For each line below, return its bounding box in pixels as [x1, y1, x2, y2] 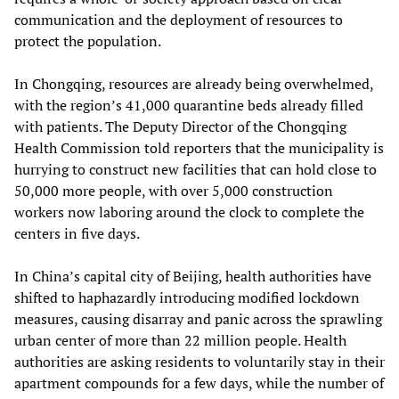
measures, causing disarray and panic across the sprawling [14, 309, 382, 330]
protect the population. [14, 31, 161, 52]
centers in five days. [14, 224, 140, 244]
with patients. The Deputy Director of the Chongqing [14, 117, 346, 137]
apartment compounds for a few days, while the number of [14, 373, 384, 394]
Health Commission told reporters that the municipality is [14, 138, 384, 159]
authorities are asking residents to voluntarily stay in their [14, 352, 385, 372]
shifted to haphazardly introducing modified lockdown [14, 288, 360, 308]
